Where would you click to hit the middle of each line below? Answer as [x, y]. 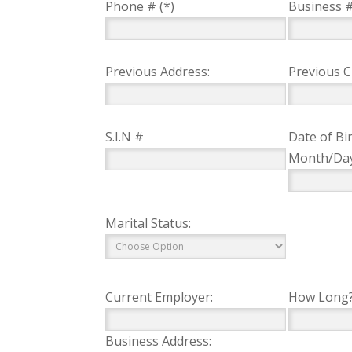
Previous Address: [158, 71]
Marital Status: [148, 223]
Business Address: [159, 341]
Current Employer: [159, 297]
